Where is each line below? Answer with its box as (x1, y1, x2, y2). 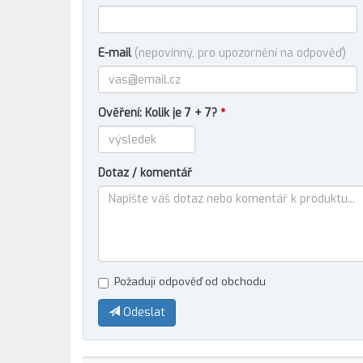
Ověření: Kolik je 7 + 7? (98, 105, 220, 121)
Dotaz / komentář (98, 165, 192, 181)
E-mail (98, 45, 135, 61)
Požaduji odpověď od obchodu (114, 275, 266, 288)
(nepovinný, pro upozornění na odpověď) (135, 45, 346, 61)
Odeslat (120, 305, 165, 320)
